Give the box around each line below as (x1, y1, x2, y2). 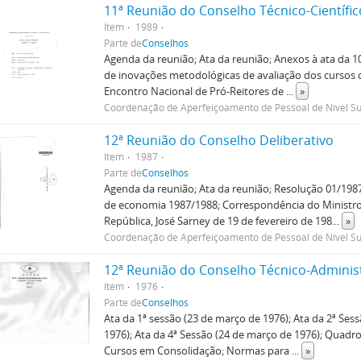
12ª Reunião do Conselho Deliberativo (104, 131, 334, 149)
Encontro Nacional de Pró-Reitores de (104, 84, 287, 98)
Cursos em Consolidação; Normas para (104, 343, 293, 358)
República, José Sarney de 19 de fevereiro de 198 (104, 214, 333, 228)
